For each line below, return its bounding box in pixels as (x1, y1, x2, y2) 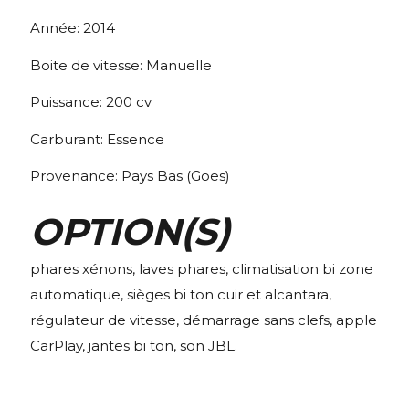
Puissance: (30, 93, 106, 111)
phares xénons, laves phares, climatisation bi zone (30, 259, 373, 278)
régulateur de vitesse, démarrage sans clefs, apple (30, 310, 377, 329)
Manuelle (146, 56, 212, 74)
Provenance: (30, 167, 121, 185)
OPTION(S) (30, 208, 230, 254)
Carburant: (30, 130, 107, 148)
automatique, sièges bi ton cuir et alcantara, (30, 285, 331, 303)
